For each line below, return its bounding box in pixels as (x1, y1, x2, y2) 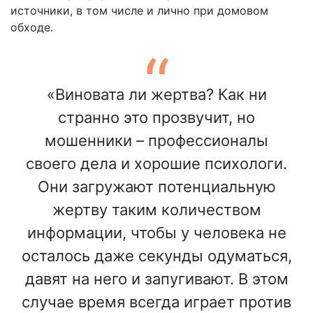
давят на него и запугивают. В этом (24, 270, 289, 289)
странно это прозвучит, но (58, 108, 255, 127)
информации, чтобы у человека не (27, 224, 286, 242)
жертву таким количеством (52, 201, 261, 219)
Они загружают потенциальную (37, 177, 276, 196)
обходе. (10, 20, 53, 35)
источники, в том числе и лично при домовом (10, 3, 268, 18)
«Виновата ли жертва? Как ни (46, 85, 267, 104)
